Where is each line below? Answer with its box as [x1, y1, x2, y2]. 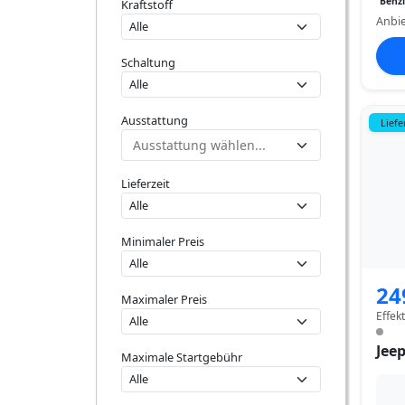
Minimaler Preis [121, 233, 204, 250]
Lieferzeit [121, 175, 170, 192]
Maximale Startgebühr [121, 349, 242, 365]
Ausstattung [121, 112, 188, 128]
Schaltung [121, 54, 175, 71]
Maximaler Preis [121, 291, 207, 307]
